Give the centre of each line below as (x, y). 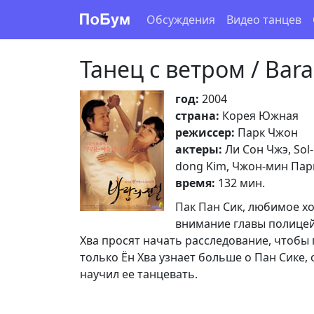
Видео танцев (264, 20)
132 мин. (240, 183)
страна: (197, 116)
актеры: (199, 150)
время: (195, 183)
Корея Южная (259, 116)
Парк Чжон (266, 133)
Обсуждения (181, 20)
